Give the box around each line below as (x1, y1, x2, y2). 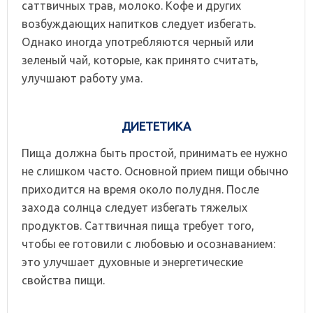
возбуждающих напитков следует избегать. (22, 17, 256, 30)
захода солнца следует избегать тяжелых (22, 201, 247, 214)
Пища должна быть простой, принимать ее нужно (22, 146, 288, 159)
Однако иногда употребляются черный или (22, 35, 254, 48)
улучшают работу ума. (22, 71, 143, 85)
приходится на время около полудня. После (22, 182, 259, 196)
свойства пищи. (22, 273, 105, 286)
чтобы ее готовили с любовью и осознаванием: (22, 237, 275, 250)
